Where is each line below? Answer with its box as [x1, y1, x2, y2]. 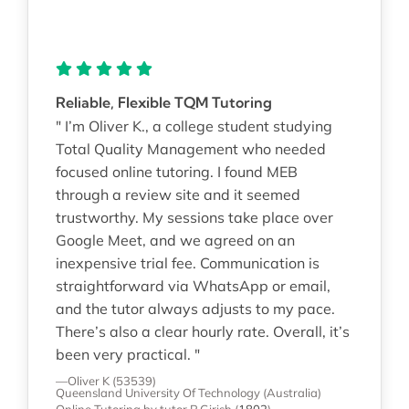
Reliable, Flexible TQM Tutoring [55, 92, 272, 111]
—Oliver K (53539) [55, 372, 156, 388]
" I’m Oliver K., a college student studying [55, 116, 332, 135]
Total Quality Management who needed [55, 139, 326, 158]
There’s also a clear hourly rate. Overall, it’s [55, 321, 350, 341]
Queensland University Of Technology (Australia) [55, 384, 321, 400]
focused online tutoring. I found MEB [55, 162, 298, 181]
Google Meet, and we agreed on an [55, 230, 295, 249]
